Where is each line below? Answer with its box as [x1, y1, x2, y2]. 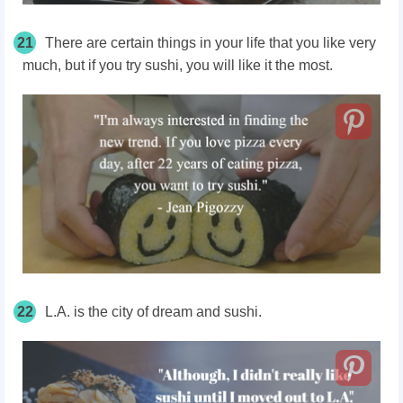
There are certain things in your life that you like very [45, 35, 376, 51]
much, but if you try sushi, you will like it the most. [22, 58, 333, 74]
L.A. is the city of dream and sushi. [45, 304, 262, 320]
